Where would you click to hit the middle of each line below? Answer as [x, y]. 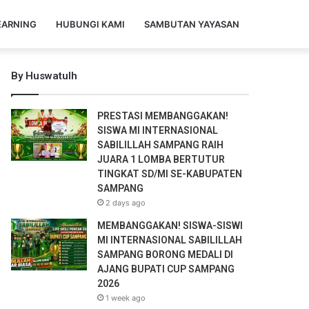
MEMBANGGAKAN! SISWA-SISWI [170, 226]
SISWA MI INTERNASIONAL [158, 130]
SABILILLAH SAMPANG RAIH [161, 145]
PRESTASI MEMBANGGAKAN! [163, 116]
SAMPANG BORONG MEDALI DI [166, 255]
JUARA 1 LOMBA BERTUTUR [161, 159]
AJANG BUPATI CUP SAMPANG [166, 269]
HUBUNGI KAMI [90, 24]
